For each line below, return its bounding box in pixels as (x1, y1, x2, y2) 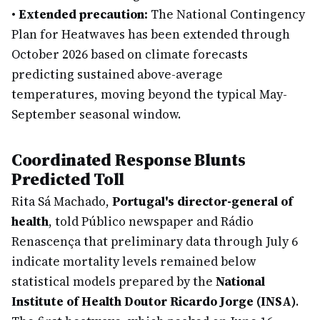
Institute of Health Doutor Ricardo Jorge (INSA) (11, 293, 296, 310)
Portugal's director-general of (112, 193, 293, 210)
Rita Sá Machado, (11, 193, 112, 210)
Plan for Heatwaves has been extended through (11, 26, 290, 43)
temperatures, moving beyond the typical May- (11, 86, 287, 103)
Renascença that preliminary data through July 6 (11, 233, 298, 250)
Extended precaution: (19, 6, 148, 23)
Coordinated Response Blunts (11, 148, 246, 171)
